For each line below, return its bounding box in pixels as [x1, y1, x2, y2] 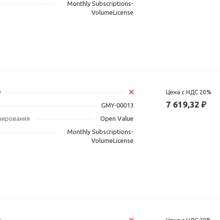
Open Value [100, 115, 134, 122]
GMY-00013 [101, 102, 134, 109]
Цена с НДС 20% [165, 89, 212, 96]
